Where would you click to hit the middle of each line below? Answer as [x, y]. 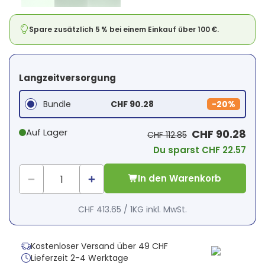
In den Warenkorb [180, 178]
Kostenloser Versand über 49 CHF [99, 246]
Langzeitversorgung [67, 78]
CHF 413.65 [99, 210]
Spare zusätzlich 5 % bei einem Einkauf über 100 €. [124, 30]
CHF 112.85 [167, 135]
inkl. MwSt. [166, 210]
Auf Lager [47, 132]
